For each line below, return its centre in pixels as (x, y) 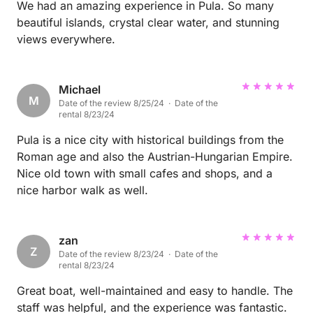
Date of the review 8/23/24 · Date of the (138, 254)
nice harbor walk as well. (82, 190)
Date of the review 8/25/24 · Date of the (138, 103)
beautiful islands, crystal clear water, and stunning (148, 23)
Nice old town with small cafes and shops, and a (145, 174)
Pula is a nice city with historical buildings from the (150, 140)
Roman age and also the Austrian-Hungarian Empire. (155, 157)
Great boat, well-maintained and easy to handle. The (155, 291)
